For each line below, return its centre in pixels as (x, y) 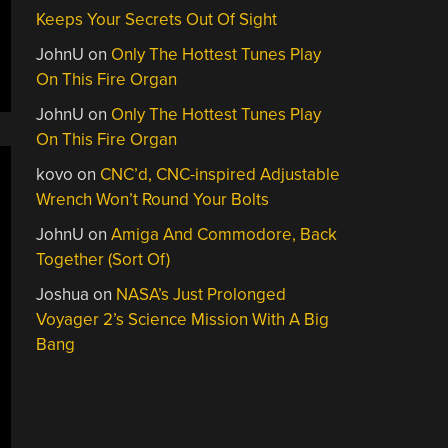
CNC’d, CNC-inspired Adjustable (220, 174)
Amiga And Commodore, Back (224, 234)
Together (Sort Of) (103, 259)
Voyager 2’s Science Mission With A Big (183, 319)
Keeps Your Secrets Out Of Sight (157, 19)
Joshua (63, 294)
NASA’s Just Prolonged (201, 294)
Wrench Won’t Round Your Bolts (153, 199)
